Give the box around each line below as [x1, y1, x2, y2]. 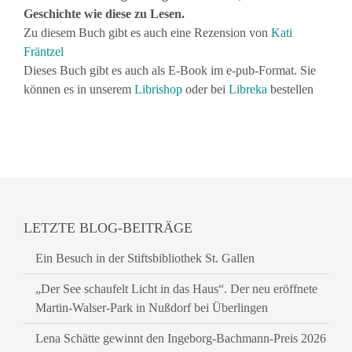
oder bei [182, 82, 229, 96]
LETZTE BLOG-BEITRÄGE [24, 220, 192, 236]
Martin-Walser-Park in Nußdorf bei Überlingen [35, 301, 268, 314]
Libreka [229, 82, 270, 96]
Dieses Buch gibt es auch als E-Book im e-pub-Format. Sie [24, 64, 316, 77]
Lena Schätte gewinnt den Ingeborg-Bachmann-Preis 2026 [35, 332, 326, 345]
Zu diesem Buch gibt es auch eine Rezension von [24, 26, 271, 39]
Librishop [134, 82, 182, 96]
